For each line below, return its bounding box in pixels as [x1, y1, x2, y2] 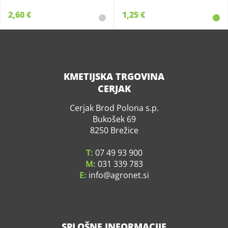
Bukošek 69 [92, 113, 136, 125]
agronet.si [110, 169, 149, 181]
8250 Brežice [90, 125, 138, 136]
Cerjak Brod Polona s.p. [69, 102, 159, 113]
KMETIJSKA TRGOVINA [64, 70, 164, 82]
